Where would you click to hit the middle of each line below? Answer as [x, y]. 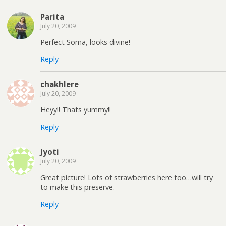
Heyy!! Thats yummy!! [76, 110]
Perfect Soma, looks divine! [85, 42]
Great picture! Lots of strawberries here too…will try [127, 178]
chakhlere [60, 84]
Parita [52, 16]
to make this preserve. [77, 187]
